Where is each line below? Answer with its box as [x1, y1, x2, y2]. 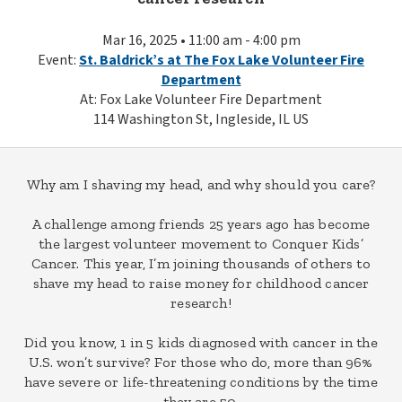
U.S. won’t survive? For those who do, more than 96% [29, 354, 373, 371]
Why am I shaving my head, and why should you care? [26, 176, 376, 193]
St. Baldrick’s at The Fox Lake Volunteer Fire [79, 50, 364, 70]
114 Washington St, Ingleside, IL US [93, 109, 309, 129]
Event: [38, 50, 79, 70]
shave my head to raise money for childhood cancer [32, 275, 370, 292]
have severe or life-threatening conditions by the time [24, 373, 378, 390]
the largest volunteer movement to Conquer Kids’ [39, 235, 363, 252]
